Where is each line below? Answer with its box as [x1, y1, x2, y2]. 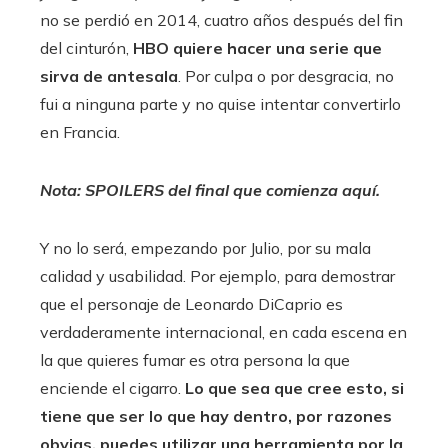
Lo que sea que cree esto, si [185, 378, 404, 398]
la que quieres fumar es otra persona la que [40, 350, 350, 370]
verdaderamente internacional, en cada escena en [40, 322, 407, 342]
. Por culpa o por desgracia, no [178, 66, 394, 86]
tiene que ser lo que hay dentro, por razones [40, 406, 392, 426]
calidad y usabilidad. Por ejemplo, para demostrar [40, 266, 395, 286]
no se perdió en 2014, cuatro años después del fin [40, 10, 403, 30]
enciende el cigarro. [40, 378, 185, 398]
